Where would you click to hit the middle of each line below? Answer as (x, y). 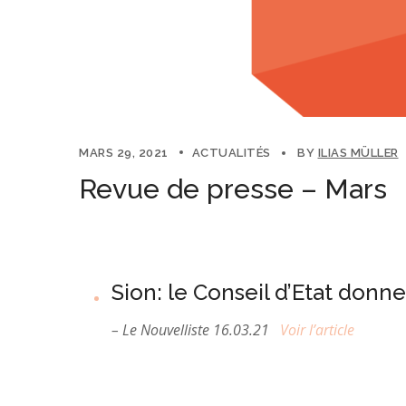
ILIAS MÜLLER (358, 153)
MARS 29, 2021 (124, 153)
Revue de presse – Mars (233, 189)
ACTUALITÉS (231, 153)
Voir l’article (319, 330)
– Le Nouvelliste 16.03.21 (196, 330)
